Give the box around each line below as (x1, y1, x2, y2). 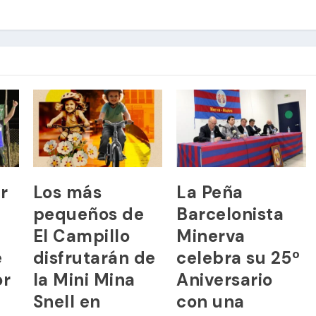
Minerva (176, 224, 245, 247)
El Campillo (32, 224, 130, 247)
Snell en (32, 290, 101, 312)
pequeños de (32, 202, 145, 225)
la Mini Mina (32, 268, 135, 291)
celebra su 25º (176, 246, 300, 269)
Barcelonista (176, 202, 284, 225)
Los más (32, 181, 102, 203)
